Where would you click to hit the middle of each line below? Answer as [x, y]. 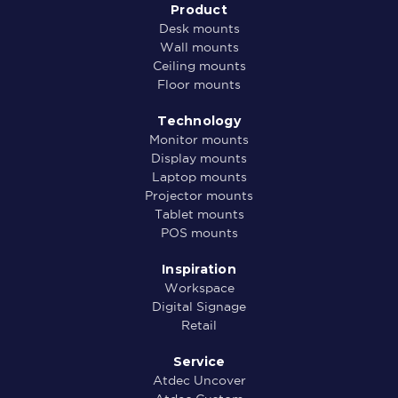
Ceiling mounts [199, 65]
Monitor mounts [199, 139]
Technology [199, 120]
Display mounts [199, 158]
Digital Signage [199, 306]
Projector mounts [199, 195]
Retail [199, 325]
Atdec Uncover [199, 380]
